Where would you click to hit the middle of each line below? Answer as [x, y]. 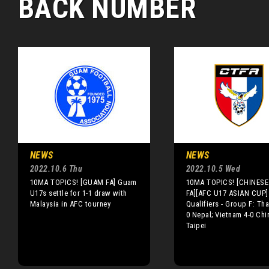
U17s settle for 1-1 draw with [79, 193]
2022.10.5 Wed [213, 169]
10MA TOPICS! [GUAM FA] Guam [83, 182]
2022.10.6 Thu [56, 169]
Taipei [196, 225]
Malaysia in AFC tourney [71, 204]
